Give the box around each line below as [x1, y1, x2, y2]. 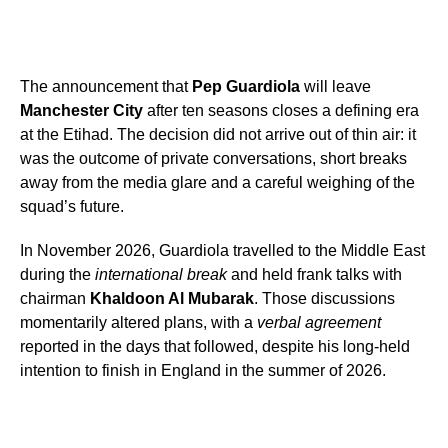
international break [95, 266, 227, 284]
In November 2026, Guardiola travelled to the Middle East [20, 242, 425, 260]
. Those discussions [254, 290, 395, 308]
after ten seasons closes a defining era [143, 102, 419, 120]
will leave [300, 78, 371, 96]
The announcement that [20, 78, 192, 96]
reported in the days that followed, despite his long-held [20, 338, 410, 356]
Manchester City [20, 102, 143, 120]
